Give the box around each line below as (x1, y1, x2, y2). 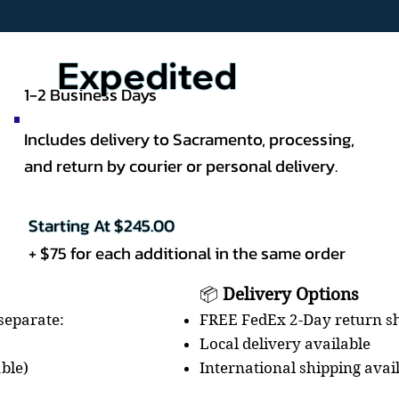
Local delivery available (199, 334, 371, 353)
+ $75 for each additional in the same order (28, 240, 346, 265)
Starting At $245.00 (28, 213, 175, 239)
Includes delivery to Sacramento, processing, (23, 126, 354, 151)
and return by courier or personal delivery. (23, 152, 338, 178)
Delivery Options (218, 283, 360, 305)
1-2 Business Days (24, 81, 161, 107)
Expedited (56, 53, 237, 98)
